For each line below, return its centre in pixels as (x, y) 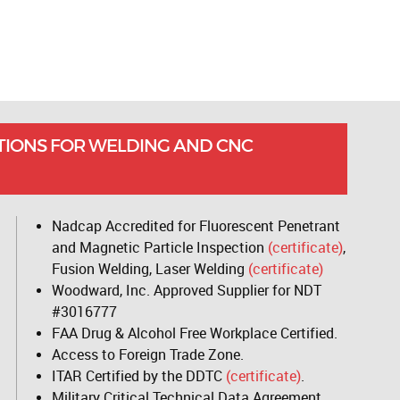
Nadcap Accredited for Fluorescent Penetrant (196, 226)
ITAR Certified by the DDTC (138, 376)
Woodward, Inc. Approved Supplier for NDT (186, 291)
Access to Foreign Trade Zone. (147, 355)
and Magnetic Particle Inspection (159, 248)
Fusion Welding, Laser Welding (150, 269)
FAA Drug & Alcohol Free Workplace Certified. (194, 333)
